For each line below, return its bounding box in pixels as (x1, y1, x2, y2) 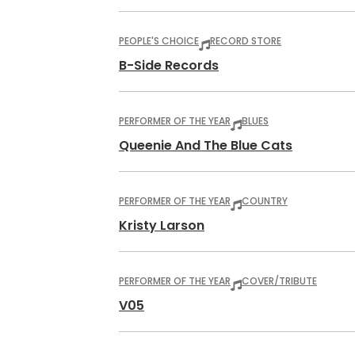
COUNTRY (242, 194, 288, 208)
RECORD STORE (210, 34, 281, 48)
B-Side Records (119, 56, 219, 74)
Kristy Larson (119, 216, 204, 235)
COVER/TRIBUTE (242, 274, 317, 288)
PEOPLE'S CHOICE (119, 34, 199, 48)
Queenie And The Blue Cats (119, 136, 292, 155)
